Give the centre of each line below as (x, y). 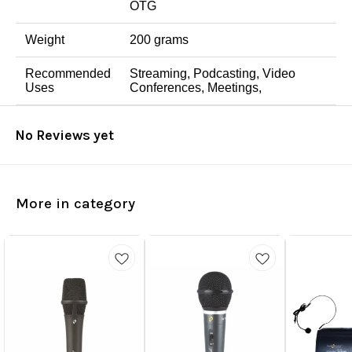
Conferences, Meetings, (196, 88)
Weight (45, 40)
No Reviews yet (64, 136)
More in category (75, 203)
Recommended (68, 74)
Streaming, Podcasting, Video (213, 74)
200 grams (159, 40)
